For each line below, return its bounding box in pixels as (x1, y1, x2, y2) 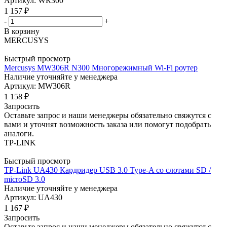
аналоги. (4, 129, 34, 138)
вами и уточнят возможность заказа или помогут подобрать (4, 120, 211, 129)
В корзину (4, 26, 40, 35)
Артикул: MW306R (4, 81, 70, 90)
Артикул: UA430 (4, 193, 62, 202)
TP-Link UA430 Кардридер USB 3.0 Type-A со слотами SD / (4, 165, 211, 174)
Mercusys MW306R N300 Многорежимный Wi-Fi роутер (4, 63, 198, 72)
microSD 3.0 (4, 174, 45, 183)
